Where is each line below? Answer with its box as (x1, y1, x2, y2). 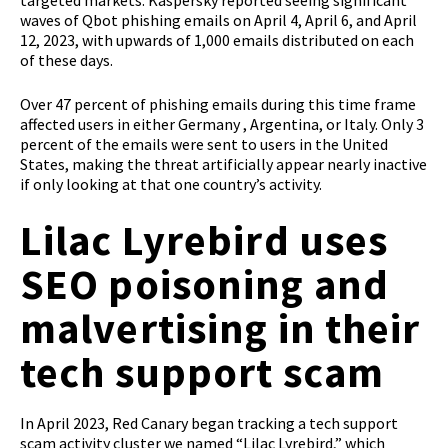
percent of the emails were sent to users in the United (20, 134, 388, 155)
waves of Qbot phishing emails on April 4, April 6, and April (20, 10, 417, 31)
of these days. (20, 50, 116, 71)
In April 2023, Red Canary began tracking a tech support (20, 413, 398, 434)
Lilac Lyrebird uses (20, 214, 389, 267)
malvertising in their (20, 302, 421, 355)
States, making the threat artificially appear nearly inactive (20, 154, 427, 175)
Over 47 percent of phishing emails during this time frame (20, 94, 416, 115)
